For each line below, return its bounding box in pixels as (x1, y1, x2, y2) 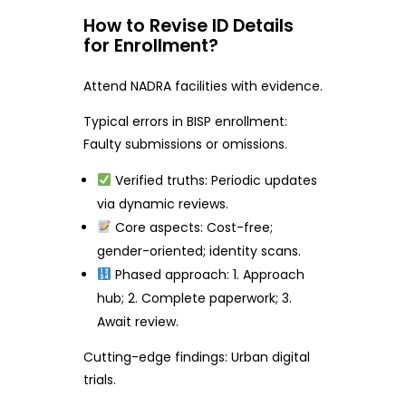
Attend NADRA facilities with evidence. (82, 77, 323, 96)
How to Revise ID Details (82, 13, 294, 38)
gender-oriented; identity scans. (97, 242, 302, 261)
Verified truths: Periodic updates (111, 171, 318, 190)
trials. (82, 371, 116, 390)
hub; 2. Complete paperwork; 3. (97, 289, 293, 308)
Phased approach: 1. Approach (111, 266, 305, 285)
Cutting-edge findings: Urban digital (82, 348, 310, 367)
